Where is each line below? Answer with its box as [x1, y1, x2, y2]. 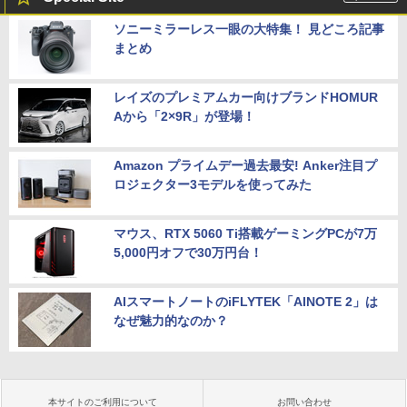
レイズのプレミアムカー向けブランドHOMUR [114, 89, 378, 104]
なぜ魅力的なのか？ [114, 313, 228, 328]
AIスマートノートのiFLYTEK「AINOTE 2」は [114, 293, 378, 309]
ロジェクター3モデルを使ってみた [114, 176, 312, 192]
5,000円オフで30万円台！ [114, 244, 263, 260]
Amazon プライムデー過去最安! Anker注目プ [114, 157, 377, 173]
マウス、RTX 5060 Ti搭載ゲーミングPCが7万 [114, 225, 377, 241]
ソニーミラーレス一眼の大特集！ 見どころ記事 [114, 21, 384, 36]
